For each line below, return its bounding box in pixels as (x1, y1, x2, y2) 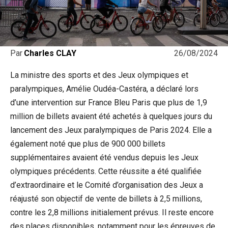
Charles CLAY (24, 48, 76, 59)
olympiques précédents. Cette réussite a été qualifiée (10, 166, 202, 177)
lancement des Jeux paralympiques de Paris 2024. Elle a (10, 125, 212, 135)
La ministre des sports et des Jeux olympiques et (10, 70, 188, 80)
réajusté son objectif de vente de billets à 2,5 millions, (10, 194, 202, 204)
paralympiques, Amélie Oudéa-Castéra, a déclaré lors (10, 84, 198, 94)
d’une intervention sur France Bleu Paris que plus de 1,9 (10, 98, 207, 108)
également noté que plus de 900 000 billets (10, 139, 165, 149)
